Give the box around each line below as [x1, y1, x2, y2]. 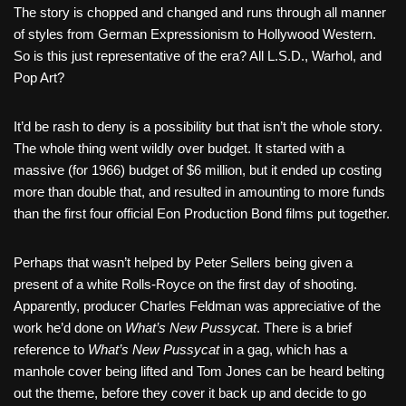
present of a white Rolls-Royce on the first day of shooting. [14, 276, 357, 293]
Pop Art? [14, 70, 64, 86]
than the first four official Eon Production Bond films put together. [14, 206, 390, 222]
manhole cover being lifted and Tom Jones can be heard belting [14, 363, 384, 380]
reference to [14, 342, 88, 358]
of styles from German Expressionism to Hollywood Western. [14, 26, 376, 43]
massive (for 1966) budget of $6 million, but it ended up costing [14, 162, 382, 179]
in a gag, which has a [219, 342, 347, 358]
